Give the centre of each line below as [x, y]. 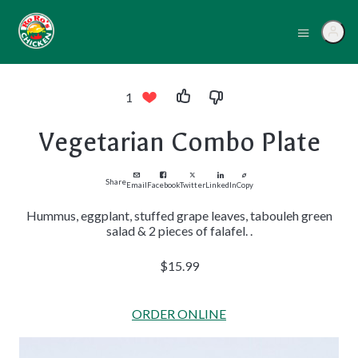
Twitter [192, 185]
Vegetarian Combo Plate [179, 142]
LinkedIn [221, 185]
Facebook [163, 185]
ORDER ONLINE [179, 314]
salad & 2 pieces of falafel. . [179, 231]
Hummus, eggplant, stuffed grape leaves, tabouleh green [179, 215]
